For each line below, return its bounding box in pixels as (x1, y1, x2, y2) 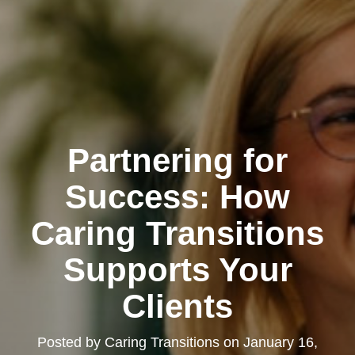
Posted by (37, 334, 105, 351)
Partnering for (67, 142, 288, 180)
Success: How (65, 178, 290, 216)
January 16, (243, 334, 318, 351)
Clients (122, 288, 233, 326)
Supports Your (63, 251, 292, 289)
